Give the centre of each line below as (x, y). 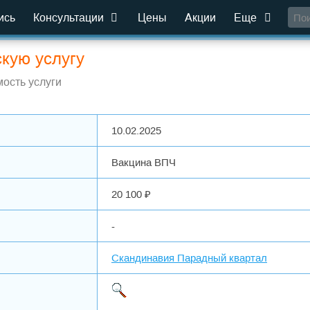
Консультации (70, 18)
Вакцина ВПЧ (144, 162)
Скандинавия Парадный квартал (189, 258)
